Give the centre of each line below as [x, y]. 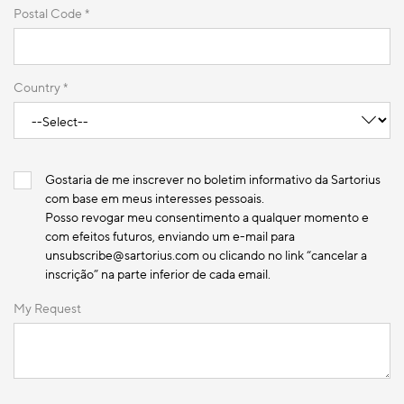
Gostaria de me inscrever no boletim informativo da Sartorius [213, 179]
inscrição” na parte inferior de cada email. [158, 274]
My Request [47, 309]
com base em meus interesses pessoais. [155, 198]
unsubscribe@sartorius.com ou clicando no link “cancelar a [206, 255]
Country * [41, 87]
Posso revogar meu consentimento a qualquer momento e [207, 217]
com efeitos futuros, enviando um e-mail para [170, 236]
